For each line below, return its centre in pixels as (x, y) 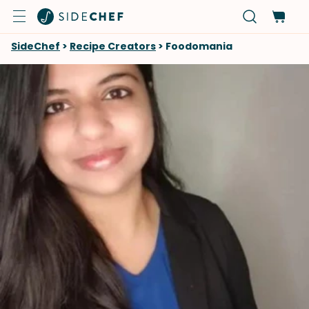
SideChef (36, 46)
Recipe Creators (113, 46)
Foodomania (199, 46)
